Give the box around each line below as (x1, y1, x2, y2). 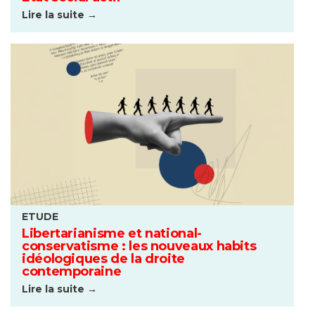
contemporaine (22, 264, 122, 280)
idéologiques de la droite (22, 251, 185, 267)
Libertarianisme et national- (22, 226, 202, 242)
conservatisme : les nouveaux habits (22, 238, 257, 255)
